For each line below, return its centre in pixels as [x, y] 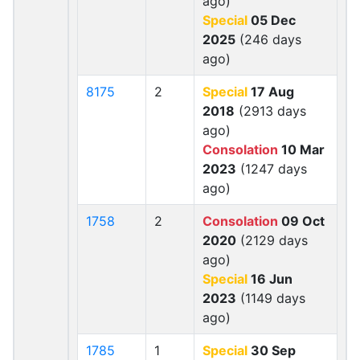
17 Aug [271, 92]
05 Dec [272, 20]
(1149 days [271, 298]
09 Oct [301, 221]
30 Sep [272, 350]
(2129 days [272, 240]
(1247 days [272, 169]
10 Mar [301, 149]
